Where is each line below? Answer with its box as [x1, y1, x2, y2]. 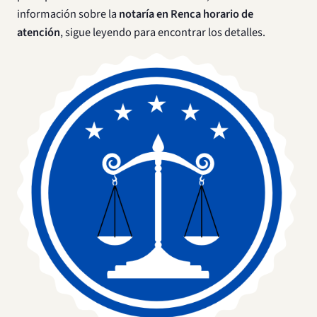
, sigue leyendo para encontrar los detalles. [60, 24, 265, 41]
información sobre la [17, 6, 119, 23]
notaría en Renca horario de [119, 6, 253, 23]
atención [17, 24, 60, 41]
